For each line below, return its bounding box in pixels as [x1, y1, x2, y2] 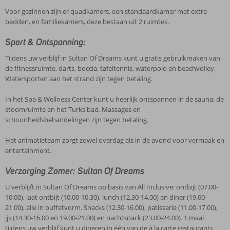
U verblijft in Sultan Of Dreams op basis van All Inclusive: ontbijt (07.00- [5, 182, 218, 191]
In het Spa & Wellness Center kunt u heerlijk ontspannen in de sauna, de [5, 94, 224, 104]
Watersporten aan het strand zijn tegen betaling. [5, 74, 152, 83]
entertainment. [5, 146, 51, 155]
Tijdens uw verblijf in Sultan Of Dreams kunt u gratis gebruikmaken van [5, 53, 220, 63]
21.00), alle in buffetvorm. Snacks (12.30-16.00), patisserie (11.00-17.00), [5, 203, 218, 212]
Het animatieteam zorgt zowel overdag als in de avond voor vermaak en [5, 136, 224, 145]
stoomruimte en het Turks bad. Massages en [5, 105, 141, 114]
